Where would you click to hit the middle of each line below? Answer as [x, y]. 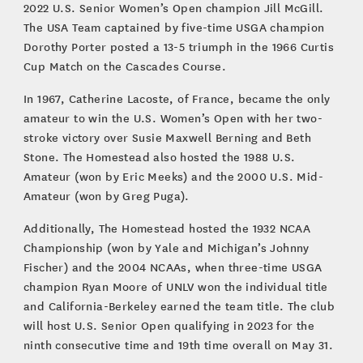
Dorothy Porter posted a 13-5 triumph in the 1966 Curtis [178, 46]
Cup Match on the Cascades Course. [125, 66]
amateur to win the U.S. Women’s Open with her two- [173, 117]
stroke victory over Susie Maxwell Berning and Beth [167, 137]
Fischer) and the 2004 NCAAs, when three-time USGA [173, 267]
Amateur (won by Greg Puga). [106, 195]
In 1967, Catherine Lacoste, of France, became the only [177, 98]
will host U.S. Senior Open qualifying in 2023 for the [169, 325]
